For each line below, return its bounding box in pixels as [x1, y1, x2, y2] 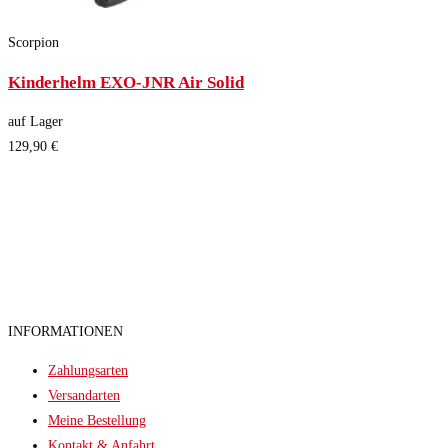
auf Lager [8, 114, 63, 130]
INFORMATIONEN [8, 324, 123, 340]
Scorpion [8, 34, 59, 50]
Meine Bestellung [48, 413, 146, 429]
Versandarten [48, 388, 120, 404]
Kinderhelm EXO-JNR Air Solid [8, 72, 244, 92]
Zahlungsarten [48, 363, 128, 379]
